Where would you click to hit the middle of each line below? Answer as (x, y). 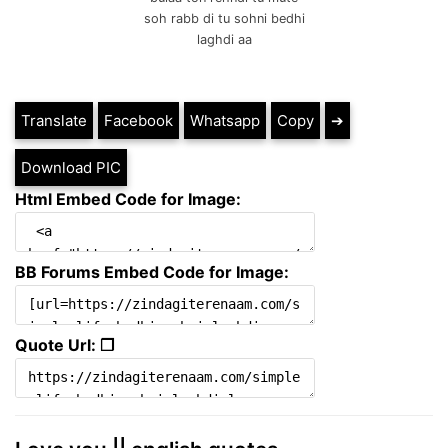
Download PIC (71, 168)
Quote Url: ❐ (64, 345)
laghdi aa (224, 40)
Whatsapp (225, 121)
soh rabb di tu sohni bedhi (224, 19)
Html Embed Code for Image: (128, 199)
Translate (54, 121)
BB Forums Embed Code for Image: (152, 272)
